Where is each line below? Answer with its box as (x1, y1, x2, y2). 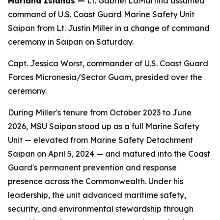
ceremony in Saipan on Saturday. (8, 37, 134, 47)
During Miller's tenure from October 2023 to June (8, 108, 192, 117)
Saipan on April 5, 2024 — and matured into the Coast (8, 149, 210, 159)
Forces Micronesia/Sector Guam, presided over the (8, 72, 202, 82)
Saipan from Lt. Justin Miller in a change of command (8, 23, 210, 33)
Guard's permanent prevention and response (8, 163, 177, 172)
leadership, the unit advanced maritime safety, (8, 190, 186, 200)
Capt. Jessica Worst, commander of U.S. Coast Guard (8, 58, 208, 68)
